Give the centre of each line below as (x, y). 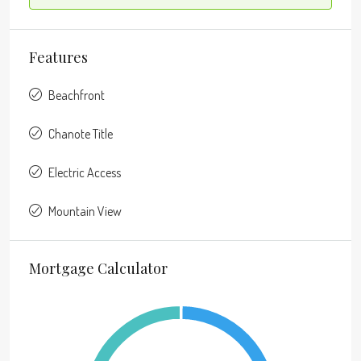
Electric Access (85, 173)
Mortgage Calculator (98, 269)
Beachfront (77, 95)
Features (58, 58)
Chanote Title (81, 134)
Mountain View (85, 212)
